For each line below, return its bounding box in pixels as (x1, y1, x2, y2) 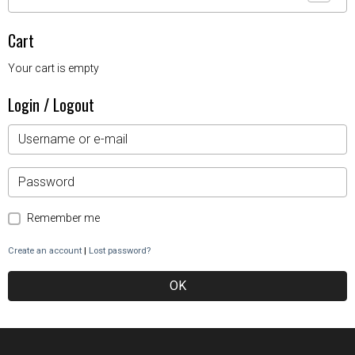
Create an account (8, 246, 82, 256)
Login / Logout (8, 93, 94, 116)
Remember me (27, 212, 100, 224)
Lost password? (89, 246, 151, 256)
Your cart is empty (8, 62, 99, 74)
